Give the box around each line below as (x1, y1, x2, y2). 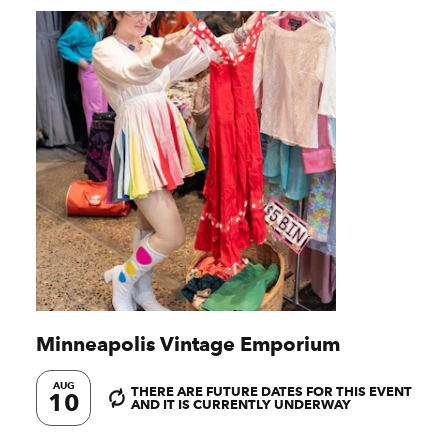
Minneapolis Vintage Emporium (36, 331, 340, 356)
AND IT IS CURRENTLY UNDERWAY (131, 395, 351, 412)
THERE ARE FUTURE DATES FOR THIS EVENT (131, 382, 412, 399)
